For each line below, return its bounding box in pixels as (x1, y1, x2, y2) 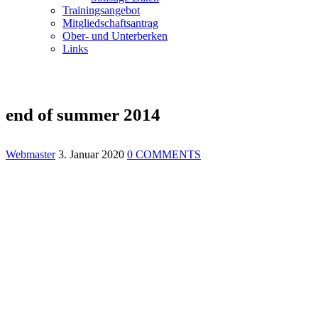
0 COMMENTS (127, 148, 201, 161)
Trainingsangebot (62, 4, 140, 16)
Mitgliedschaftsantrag (62, 16, 158, 29)
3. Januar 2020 (58, 148, 124, 161)
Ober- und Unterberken (62, 29, 168, 42)
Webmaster (6, 148, 55, 161)
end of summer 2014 (6, 105, 160, 125)
